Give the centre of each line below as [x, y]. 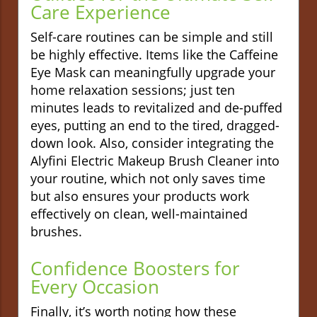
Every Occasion [95, 286]
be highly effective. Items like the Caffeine [154, 54]
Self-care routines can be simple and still [152, 36]
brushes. [56, 231]
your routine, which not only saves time [148, 178]
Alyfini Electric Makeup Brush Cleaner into [155, 160]
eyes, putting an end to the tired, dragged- [155, 125]
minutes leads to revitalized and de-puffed [156, 107]
